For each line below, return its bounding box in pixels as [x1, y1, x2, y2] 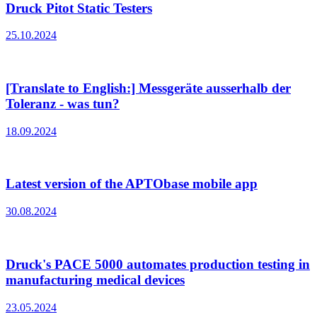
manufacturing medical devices [6, 272, 185, 287]
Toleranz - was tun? [6, 96, 120, 111]
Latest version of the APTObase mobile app [6, 176, 258, 192]
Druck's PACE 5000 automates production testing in [6, 256, 310, 272]
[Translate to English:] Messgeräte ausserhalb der [6, 80, 291, 96]
